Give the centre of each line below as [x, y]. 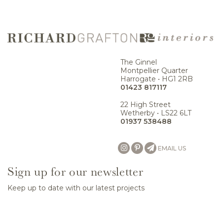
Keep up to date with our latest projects [76, 188]
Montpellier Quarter [154, 71]
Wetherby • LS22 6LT [156, 113]
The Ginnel [139, 62]
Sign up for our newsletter [75, 171]
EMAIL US [172, 148]
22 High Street [146, 105]
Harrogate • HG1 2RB [157, 79]
